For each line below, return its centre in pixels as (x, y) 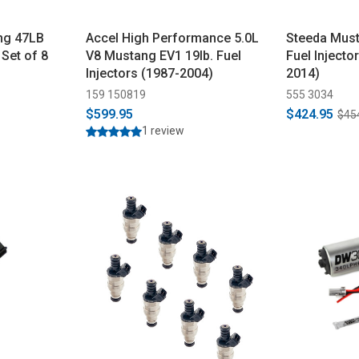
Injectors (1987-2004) (149, 74)
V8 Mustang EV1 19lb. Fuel (163, 56)
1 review (163, 131)
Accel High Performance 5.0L (172, 38)
